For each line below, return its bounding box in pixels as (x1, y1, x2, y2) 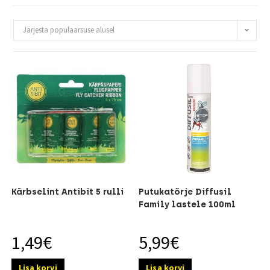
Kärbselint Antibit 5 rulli (11, 186, 124, 197)
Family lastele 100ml (139, 199, 236, 210)
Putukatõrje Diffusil (139, 186, 232, 197)
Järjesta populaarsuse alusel (23, 24, 115, 35)
